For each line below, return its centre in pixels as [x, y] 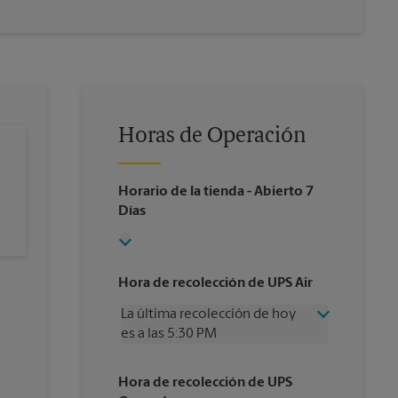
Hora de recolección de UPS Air [215, 283]
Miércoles [152, 371]
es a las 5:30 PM [168, 334]
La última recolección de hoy [208, 314]
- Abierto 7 [279, 192]
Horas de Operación [212, 137]
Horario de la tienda [181, 192]
